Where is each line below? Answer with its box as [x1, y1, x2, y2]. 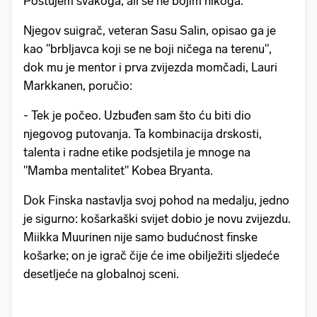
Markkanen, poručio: [23, 79, 132, 93]
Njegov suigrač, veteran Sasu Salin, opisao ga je [23, 23, 276, 38]
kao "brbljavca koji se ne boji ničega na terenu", [23, 42, 272, 57]
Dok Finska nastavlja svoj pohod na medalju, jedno [23, 193, 289, 208]
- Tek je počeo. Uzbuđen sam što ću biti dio [23, 108, 251, 123]
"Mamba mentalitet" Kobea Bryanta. [23, 163, 213, 178]
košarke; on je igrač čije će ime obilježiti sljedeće [23, 248, 279, 263]
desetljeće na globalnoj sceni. [23, 267, 179, 282]
